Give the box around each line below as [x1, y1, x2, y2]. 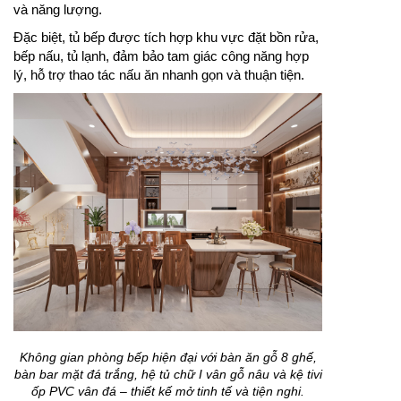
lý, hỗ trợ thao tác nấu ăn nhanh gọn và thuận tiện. [13, 67, 304, 82]
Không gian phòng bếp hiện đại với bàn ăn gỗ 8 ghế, [19, 349, 317, 364]
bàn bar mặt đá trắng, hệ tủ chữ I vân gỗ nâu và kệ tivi [13, 366, 322, 381]
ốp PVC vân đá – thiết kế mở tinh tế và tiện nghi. [31, 383, 304, 398]
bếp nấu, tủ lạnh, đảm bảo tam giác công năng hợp [13, 48, 309, 64]
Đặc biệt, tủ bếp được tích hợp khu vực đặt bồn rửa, [13, 30, 319, 45]
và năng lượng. [13, 2, 102, 17]
